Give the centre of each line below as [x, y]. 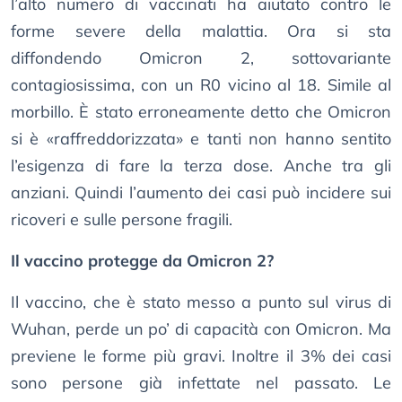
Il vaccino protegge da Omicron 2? [142, 261]
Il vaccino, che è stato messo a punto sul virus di [201, 302]
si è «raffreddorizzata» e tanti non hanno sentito [201, 139]
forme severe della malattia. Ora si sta [201, 31]
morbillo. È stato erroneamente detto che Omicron [201, 112]
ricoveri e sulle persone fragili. [122, 220]
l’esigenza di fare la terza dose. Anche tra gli [201, 166]
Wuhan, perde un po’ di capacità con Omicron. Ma [201, 329]
